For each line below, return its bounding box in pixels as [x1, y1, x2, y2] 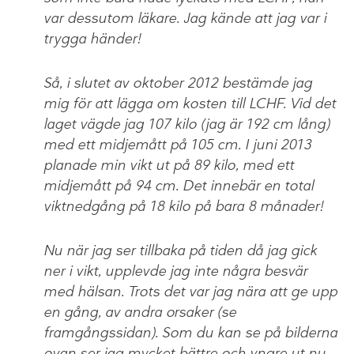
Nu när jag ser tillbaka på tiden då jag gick [43, 241, 317, 261]
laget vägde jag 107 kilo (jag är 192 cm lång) [43, 115, 330, 134]
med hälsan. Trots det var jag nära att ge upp [43, 282, 337, 302]
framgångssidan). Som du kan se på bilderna [43, 323, 337, 343]
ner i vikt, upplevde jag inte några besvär [43, 262, 307, 281]
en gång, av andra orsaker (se [43, 303, 236, 322]
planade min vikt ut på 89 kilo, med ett [43, 156, 294, 175]
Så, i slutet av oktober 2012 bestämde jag [43, 73, 312, 93]
